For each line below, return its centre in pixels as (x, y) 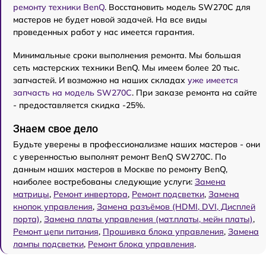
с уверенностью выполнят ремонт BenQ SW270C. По (120, 157)
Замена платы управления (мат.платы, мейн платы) (148, 219)
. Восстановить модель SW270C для (178, 7)
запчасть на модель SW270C (72, 93)
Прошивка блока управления (163, 232)
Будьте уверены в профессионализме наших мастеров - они (137, 144)
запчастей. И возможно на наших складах (100, 80)
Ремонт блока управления (141, 244)
